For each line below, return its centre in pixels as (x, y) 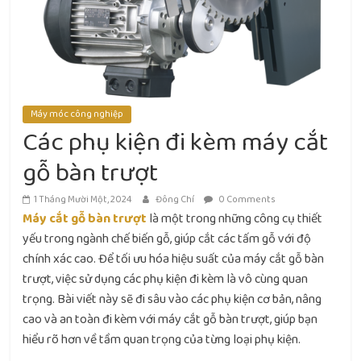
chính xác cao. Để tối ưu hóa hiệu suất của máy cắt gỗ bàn (174, 259)
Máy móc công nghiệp (77, 114)
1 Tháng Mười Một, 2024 (83, 200)
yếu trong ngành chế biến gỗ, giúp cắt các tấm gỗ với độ (167, 239)
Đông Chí (176, 200)
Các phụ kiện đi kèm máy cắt (176, 143)
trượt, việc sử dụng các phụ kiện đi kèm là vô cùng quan (166, 280)
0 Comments (247, 200)
